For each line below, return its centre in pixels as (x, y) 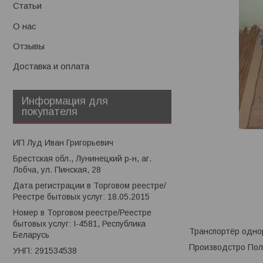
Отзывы (29, 46)
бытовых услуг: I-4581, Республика (79, 223)
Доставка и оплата (51, 66)
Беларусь (31, 235)
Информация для (65, 101)
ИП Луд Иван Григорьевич (63, 142)
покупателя (50, 111)
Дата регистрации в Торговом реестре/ (90, 185)
